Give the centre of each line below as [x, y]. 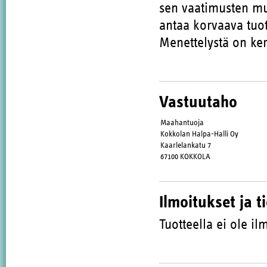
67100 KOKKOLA [186, 156]
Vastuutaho [198, 102]
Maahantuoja [182, 122]
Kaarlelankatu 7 [186, 145]
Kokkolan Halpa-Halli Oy [200, 134]
